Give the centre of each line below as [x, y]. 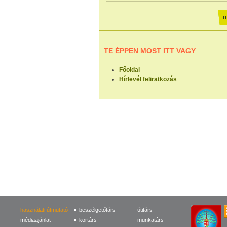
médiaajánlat [36, 220]
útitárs [145, 210]
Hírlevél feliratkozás [148, 79]
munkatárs [151, 220]
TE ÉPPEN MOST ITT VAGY [150, 51]
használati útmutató [44, 210]
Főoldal [129, 70]
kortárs [88, 220]
